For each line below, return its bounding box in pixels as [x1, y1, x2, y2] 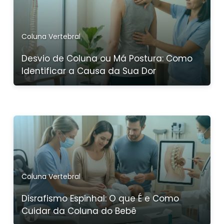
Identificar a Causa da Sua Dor [21, 65, 156, 77]
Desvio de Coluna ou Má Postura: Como [21, 52, 192, 64]
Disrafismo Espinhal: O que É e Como [21, 192, 179, 204]
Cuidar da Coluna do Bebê [21, 205, 136, 217]
